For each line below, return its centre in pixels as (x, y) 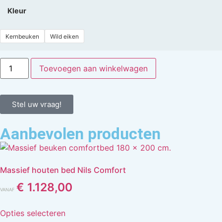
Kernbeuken (22, 36)
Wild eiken (64, 36)
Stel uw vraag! (37, 104)
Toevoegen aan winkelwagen (94, 68)
